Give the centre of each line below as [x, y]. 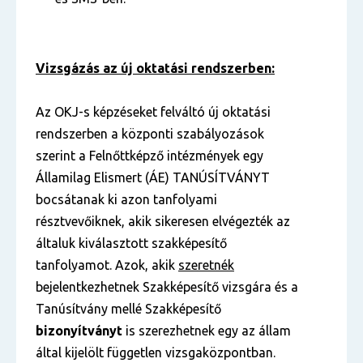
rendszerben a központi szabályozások [150, 134]
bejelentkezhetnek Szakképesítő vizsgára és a [167, 287]
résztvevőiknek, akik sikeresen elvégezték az [163, 221]
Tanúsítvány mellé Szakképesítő [128, 309]
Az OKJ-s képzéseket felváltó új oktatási [153, 112]
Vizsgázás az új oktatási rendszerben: [155, 68]
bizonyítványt [79, 331]
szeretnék [206, 265]
